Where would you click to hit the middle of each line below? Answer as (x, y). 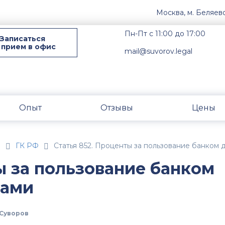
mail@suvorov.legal (159, 51)
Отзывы (117, 107)
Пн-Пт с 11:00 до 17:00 (165, 34)
